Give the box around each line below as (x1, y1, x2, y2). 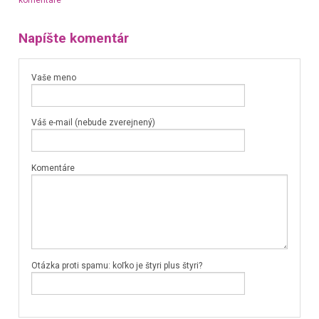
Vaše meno (31, 72, 76, 83)
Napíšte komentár (18, 31, 129, 47)
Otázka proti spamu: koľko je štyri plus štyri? (31, 261, 202, 271)
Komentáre (31, 162, 75, 173)
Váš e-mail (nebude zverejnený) (31, 117, 155, 128)
